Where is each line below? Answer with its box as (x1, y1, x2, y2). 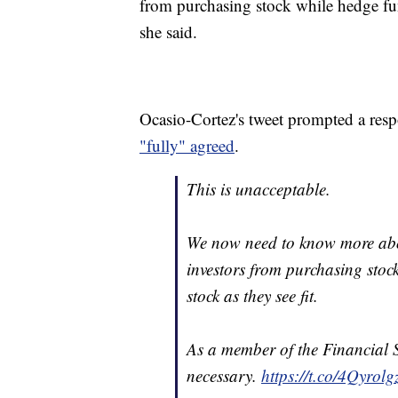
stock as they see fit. (187, 284, 318, 307)
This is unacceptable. (187, 178, 330, 201)
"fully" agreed (139, 134, 235, 157)
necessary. (187, 364, 261, 387)
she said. (139, 20, 197, 44)
